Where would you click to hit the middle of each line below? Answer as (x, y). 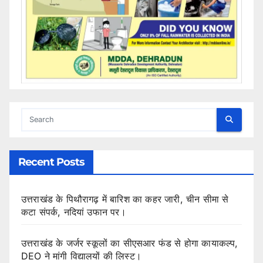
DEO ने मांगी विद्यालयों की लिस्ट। (81, 256)
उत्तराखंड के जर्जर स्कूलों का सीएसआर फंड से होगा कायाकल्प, (130, 243)
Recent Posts (52, 162)
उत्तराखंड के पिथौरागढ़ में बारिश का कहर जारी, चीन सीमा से (125, 199)
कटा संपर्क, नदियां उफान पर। (74, 212)
